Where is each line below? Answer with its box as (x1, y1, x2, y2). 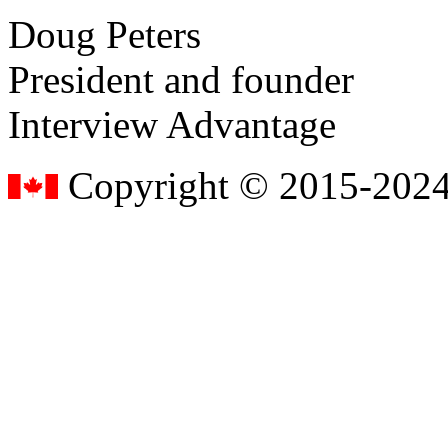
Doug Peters (8, 12, 201, 56)
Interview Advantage (8, 102, 336, 146)
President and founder (8, 57, 354, 101)
